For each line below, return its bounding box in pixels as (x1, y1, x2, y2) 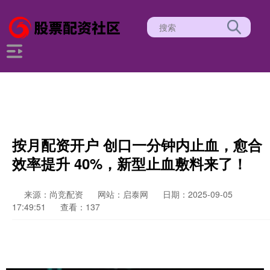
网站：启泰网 (98, 188, 148, 200)
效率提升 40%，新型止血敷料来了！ (12, 153, 247, 174)
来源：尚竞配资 (24, 188, 86, 200)
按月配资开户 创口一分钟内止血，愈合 (12, 134, 262, 155)
